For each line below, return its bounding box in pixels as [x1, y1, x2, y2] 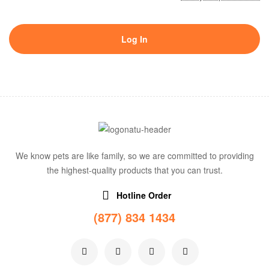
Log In [121, 33, 148, 46]
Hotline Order [116, 189, 171, 202]
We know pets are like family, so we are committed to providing [15, 150, 254, 162]
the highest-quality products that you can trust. [46, 164, 223, 177]
